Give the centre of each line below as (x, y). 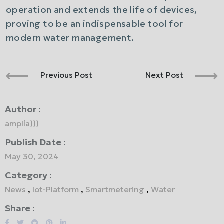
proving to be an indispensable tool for (95, 24)
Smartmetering (115, 189)
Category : (28, 175)
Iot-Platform (56, 189)
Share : (20, 208)
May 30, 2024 (32, 156)
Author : (23, 109)
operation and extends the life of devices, (102, 10)
